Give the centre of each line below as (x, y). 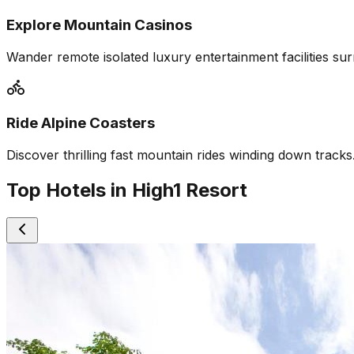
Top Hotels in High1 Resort (127, 190)
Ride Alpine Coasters (81, 123)
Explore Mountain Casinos (99, 25)
